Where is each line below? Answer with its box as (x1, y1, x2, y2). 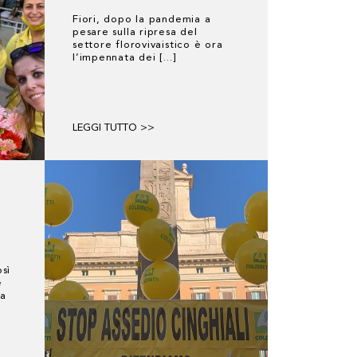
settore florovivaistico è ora (73, 40, 223, 50)
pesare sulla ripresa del (73, 27, 198, 37)
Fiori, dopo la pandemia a (73, 14, 211, 25)
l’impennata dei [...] (73, 53, 176, 63)
